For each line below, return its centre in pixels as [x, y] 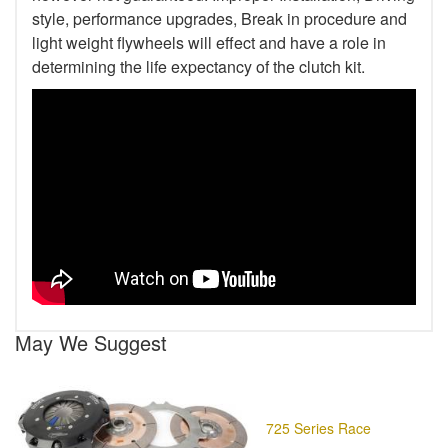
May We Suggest [91, 342]
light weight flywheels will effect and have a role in [209, 42]
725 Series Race [319, 428]
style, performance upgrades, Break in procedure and [219, 18]
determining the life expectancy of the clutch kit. [198, 66]
